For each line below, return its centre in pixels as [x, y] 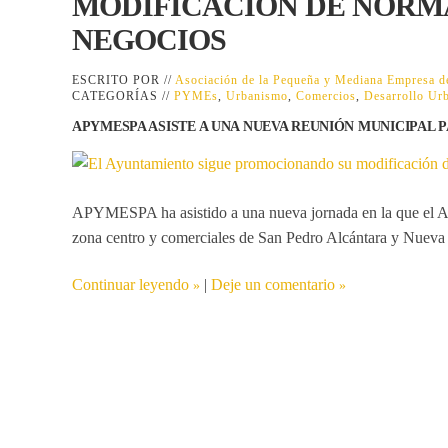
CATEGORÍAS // [123, 95]
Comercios [326, 95]
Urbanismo [257, 95]
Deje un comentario [273, 284]
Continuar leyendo [130, 284]
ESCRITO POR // [123, 79]
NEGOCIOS [149, 39]
